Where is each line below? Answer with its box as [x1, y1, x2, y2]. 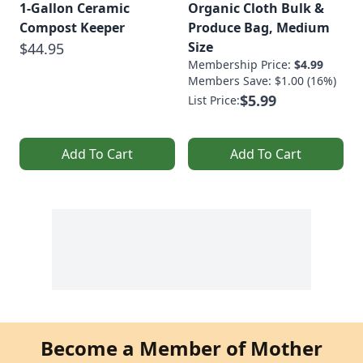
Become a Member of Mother [41, 334, 322, 361]
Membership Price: [188, 56, 294, 72]
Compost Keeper [19, 18, 125, 36]
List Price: [188, 92, 240, 108]
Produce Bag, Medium [188, 18, 330, 36]
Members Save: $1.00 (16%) [188, 72, 336, 88]
